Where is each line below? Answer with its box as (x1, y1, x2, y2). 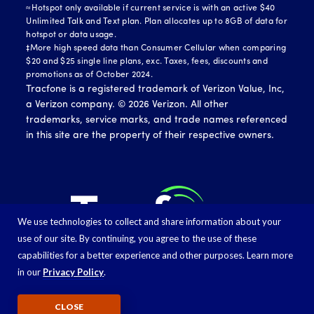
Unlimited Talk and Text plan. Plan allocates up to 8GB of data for (26, 17, 287, 26)
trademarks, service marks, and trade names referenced (26, 114, 288, 125)
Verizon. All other (149, 99, 229, 110)
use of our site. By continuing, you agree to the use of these (18, 233, 257, 244)
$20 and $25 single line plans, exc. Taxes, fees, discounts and (26, 57, 268, 66)
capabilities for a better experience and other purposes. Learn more (18, 250, 294, 261)
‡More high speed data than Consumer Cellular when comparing (26, 43, 287, 53)
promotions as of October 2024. (26, 70, 153, 79)
